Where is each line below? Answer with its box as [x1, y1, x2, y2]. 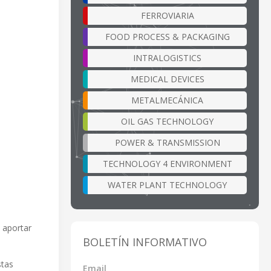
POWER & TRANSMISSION [114, 136, 220, 148]
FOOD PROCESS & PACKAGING [105, 30, 230, 42]
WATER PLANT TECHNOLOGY [108, 178, 227, 191]
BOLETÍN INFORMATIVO [83, 234, 207, 249]
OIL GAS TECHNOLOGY [121, 115, 214, 127]
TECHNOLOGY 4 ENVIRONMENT [102, 157, 232, 169]
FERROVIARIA [140, 9, 194, 21]
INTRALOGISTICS [133, 51, 201, 64]
